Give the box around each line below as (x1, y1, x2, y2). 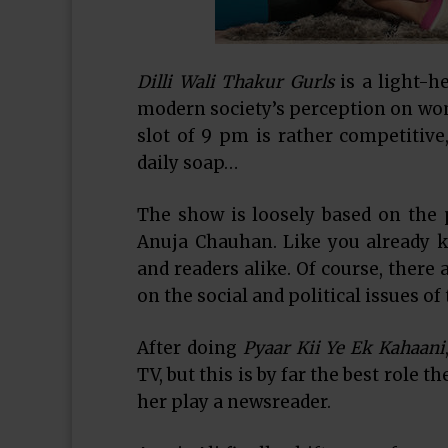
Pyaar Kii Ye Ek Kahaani (236, 337, 446, 359)
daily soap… (137, 152, 238, 174)
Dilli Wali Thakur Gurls (137, 71, 334, 93)
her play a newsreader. (137, 391, 331, 413)
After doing (137, 337, 237, 359)
